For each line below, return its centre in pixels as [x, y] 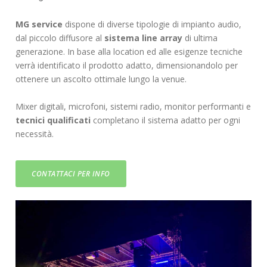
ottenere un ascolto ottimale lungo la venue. [101, 79]
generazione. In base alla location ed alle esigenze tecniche [129, 52]
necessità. [35, 134]
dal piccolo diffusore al [60, 38]
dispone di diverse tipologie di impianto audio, [152, 24]
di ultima [200, 38]
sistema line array [144, 38]
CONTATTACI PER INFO [71, 174]
